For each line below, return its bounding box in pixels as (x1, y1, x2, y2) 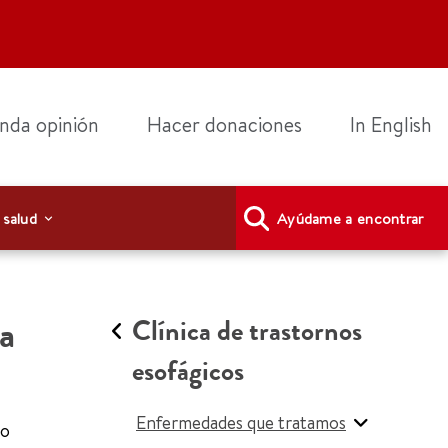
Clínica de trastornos (132, 313, 362, 349)
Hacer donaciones (147, 111, 302, 138)
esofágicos (132, 353, 244, 389)
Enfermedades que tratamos (136, 410, 346, 435)
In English (350, 111, 432, 138)
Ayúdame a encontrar (276, 207, 424, 229)
